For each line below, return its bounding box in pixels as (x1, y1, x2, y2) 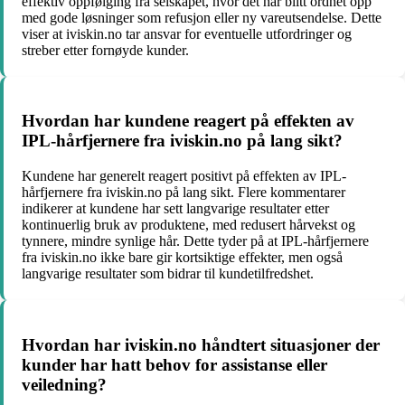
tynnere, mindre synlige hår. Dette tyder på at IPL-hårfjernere (22, 233, 369, 250)
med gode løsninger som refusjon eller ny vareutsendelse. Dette (22, 9, 381, 25)
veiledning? (22, 374, 107, 394)
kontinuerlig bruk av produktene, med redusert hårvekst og (22, 217, 355, 233)
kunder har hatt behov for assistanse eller (22, 354, 327, 374)
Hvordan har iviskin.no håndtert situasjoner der (22, 334, 380, 354)
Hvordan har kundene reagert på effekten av (22, 111, 354, 131)
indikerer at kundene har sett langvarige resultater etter (22, 201, 329, 217)
